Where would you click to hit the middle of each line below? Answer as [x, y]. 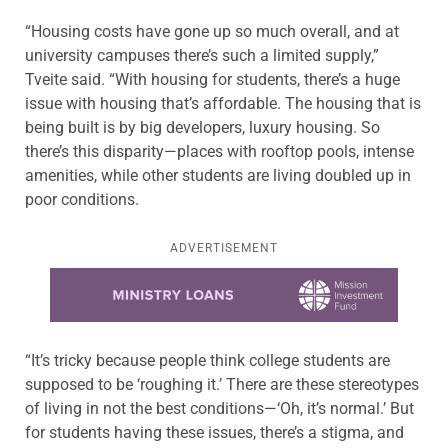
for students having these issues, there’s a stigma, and [214, 433]
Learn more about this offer [146, 279]
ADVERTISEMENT [224, 247]
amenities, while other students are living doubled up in [218, 175]
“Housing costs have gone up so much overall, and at [212, 31]
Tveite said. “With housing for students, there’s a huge [212, 79]
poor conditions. [82, 199]
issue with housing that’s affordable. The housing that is [223, 103]
